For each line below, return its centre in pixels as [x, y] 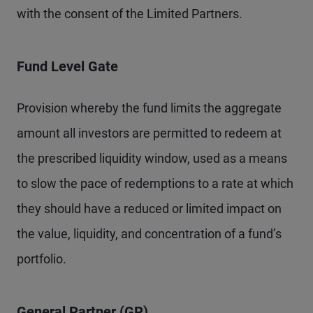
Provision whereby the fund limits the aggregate [149, 108]
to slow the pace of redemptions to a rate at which [155, 183]
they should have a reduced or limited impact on [149, 209]
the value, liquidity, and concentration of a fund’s [149, 234]
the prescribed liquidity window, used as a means [152, 158]
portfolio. [42, 259]
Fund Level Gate [67, 66]
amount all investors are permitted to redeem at [149, 133]
